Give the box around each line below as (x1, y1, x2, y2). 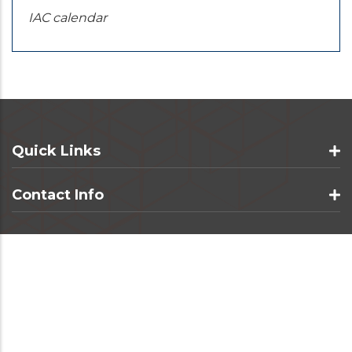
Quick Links (12, 141, 101, 159)
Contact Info (12, 185, 104, 203)
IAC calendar (28, 9, 107, 25)
